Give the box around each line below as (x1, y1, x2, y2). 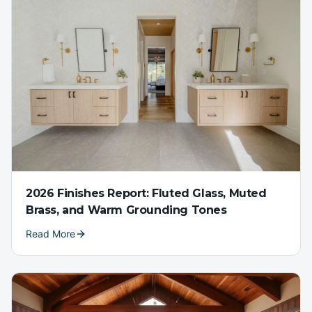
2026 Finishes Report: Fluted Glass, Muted (26, 187, 267, 201)
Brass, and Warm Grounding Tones (26, 203, 227, 217)
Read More (26, 228, 75, 240)
